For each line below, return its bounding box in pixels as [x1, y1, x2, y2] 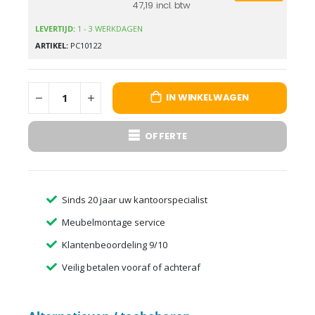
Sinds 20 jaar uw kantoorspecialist [61, 193, 207, 206]
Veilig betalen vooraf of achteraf [61, 260, 200, 274]
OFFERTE [145, 129, 188, 143]
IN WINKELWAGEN [166, 91, 249, 105]
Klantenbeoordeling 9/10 [61, 238, 167, 251]
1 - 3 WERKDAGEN [77, 22, 143, 34]
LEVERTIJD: [35, 22, 77, 34]
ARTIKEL [35, 40, 66, 51]
